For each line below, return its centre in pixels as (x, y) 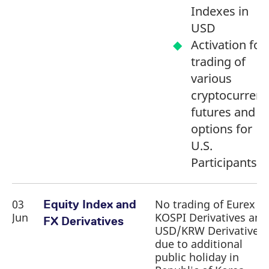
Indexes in (220, 11)
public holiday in (197, 257)
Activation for (228, 45)
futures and (223, 112)
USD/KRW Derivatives (210, 231)
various (211, 78)
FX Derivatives (83, 221)
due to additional (199, 244)
